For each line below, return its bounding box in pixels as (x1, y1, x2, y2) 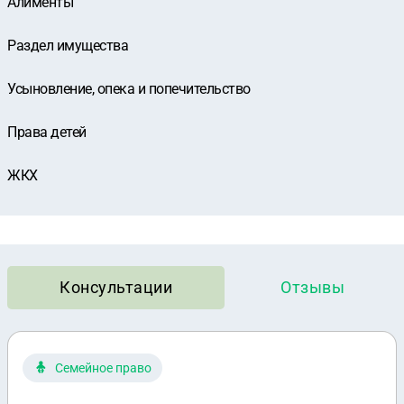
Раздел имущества (7, 37, 128, 54)
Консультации (60, 278, 172, 297)
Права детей (7, 124, 87, 141)
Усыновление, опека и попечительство (7, 80, 251, 97)
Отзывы (280, 278, 344, 297)
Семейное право (55, 361, 151, 375)
